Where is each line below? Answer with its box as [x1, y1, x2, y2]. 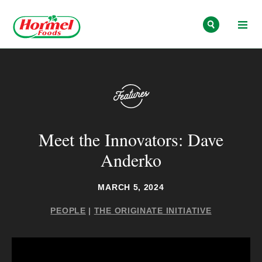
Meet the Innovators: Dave [39, 127, 223, 151]
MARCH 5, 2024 [98, 182, 164, 192]
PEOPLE [50, 205, 86, 215]
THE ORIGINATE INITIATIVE [94, 205, 212, 215]
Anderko [101, 147, 161, 171]
